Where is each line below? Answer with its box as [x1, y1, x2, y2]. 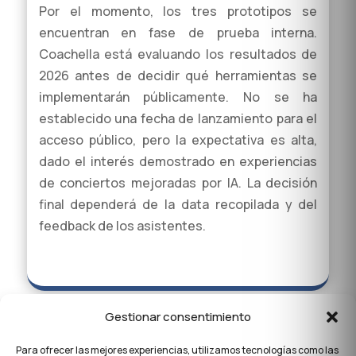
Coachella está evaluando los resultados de [38, 45, 318, 64]
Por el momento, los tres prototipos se [38, 2, 318, 21]
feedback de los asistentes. [38, 217, 206, 235]
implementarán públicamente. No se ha [38, 88, 318, 106]
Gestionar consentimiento [105, 308, 251, 325]
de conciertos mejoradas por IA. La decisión [38, 174, 318, 192]
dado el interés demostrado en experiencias [38, 153, 318, 171]
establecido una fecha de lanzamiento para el [38, 110, 318, 128]
